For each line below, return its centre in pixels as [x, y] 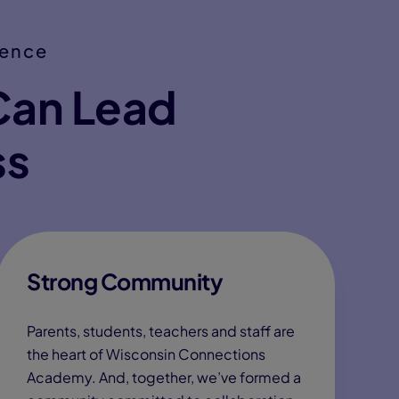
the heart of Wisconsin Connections [146, 354]
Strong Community [125, 281]
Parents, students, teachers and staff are [161, 331]
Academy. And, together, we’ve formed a [164, 377]
